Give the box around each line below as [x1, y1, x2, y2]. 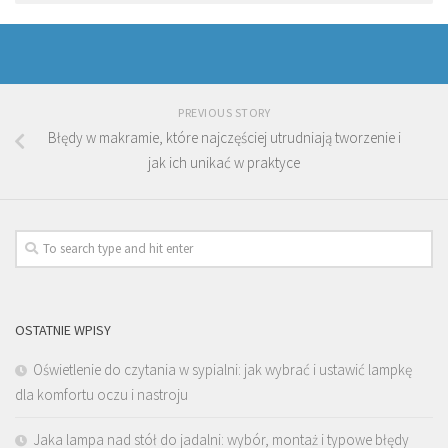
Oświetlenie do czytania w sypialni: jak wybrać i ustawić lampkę [33, 360, 412, 380]
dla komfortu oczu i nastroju [15, 385, 188, 405]
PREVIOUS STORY [178, 105, 270, 121]
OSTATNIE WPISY [15, 321, 111, 340]
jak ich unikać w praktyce [148, 153, 300, 173]
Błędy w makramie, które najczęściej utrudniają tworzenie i [47, 128, 401, 148]
